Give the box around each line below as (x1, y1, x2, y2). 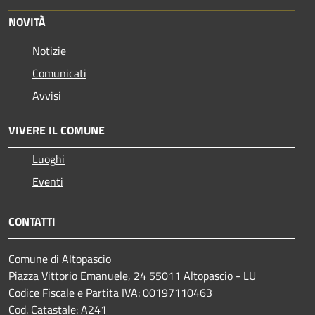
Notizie (32, 42, 66, 60)
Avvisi (32, 87, 61, 105)
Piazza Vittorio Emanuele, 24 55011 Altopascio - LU (8, 267, 256, 285)
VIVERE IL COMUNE (8, 122, 105, 139)
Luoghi (32, 150, 65, 168)
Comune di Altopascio (8, 250, 111, 268)
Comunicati (32, 65, 86, 82)
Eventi (32, 173, 63, 191)
